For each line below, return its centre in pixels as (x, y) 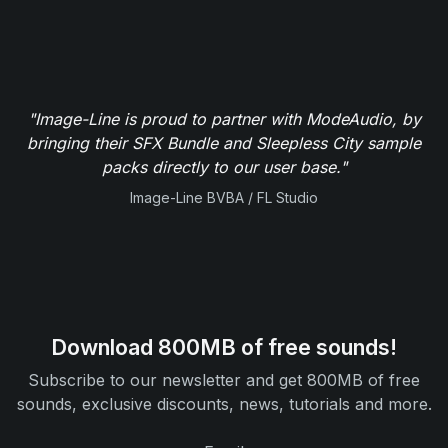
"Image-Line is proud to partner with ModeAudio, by (224, 118)
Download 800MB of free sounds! (224, 347)
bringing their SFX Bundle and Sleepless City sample (224, 142)
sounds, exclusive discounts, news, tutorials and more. (224, 404)
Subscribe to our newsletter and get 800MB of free (224, 380)
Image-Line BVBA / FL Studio (224, 197)
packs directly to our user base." (224, 166)
